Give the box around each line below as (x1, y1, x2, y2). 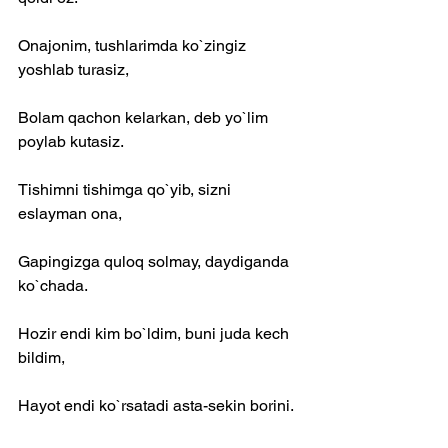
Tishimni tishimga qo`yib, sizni (18, 180, 235, 199)
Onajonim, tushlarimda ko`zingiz (18, 36, 250, 55)
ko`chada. (18, 276, 88, 295)
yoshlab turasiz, (18, 60, 129, 79)
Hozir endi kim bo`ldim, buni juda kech (18, 324, 293, 343)
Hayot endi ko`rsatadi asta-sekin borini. (18, 396, 294, 415)
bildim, (18, 348, 65, 367)
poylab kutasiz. (18, 132, 124, 151)
